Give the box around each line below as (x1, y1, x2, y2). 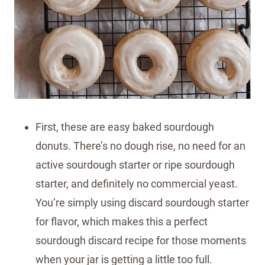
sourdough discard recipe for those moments (35, 234, 246, 247)
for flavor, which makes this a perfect (35, 215, 208, 228)
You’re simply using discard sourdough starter (35, 196, 249, 209)
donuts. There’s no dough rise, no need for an (35, 139, 245, 152)
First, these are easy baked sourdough (35, 120, 214, 133)
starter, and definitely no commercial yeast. (35, 177, 238, 190)
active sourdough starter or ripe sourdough (35, 158, 235, 171)
